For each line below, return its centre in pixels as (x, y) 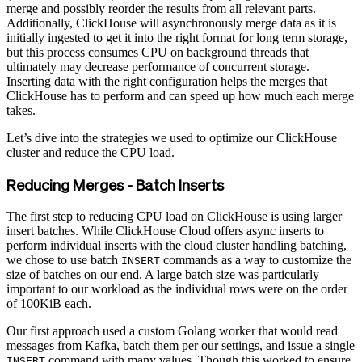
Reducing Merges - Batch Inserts (115, 184)
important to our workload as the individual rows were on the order (177, 288)
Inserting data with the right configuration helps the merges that (167, 82)
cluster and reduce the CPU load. (90, 153)
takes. (21, 111)
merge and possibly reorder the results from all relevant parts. (161, 9)
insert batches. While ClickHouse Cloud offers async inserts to (165, 230)
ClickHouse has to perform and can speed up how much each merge (180, 96)
